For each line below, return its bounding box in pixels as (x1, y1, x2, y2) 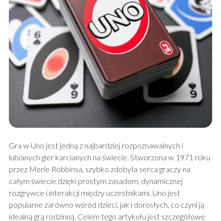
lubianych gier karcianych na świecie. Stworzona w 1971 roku (8, 152, 210, 162)
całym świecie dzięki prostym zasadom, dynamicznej (8, 176, 183, 186)
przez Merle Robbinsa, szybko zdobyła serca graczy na (8, 164, 190, 174)
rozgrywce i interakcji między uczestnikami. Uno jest (8, 188, 180, 198)
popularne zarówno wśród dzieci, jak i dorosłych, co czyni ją (8, 200, 204, 210)
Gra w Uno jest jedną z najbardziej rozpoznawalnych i (8, 141, 183, 150)
